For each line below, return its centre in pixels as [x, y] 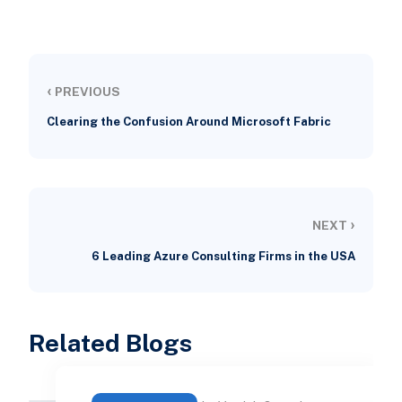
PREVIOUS [86, 92]
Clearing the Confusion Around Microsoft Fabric [188, 122]
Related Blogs [110, 342]
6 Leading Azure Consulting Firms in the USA [224, 256]
